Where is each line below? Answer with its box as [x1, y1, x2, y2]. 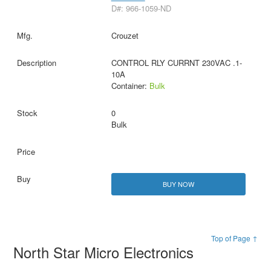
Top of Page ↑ [211, 233, 258, 244]
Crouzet [111, 30, 139, 42]
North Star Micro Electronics [13, 241, 198, 263]
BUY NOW [162, 179, 194, 189]
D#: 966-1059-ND [111, 2, 171, 15]
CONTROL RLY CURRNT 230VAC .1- [111, 57, 242, 69]
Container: [111, 80, 149, 92]
